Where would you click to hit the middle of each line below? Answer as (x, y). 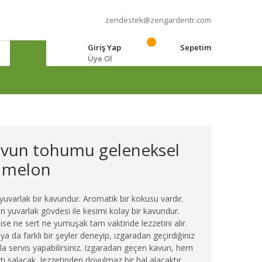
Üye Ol (100, 58)
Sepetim (196, 47)
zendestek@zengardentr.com (158, 20)
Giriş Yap (104, 47)
